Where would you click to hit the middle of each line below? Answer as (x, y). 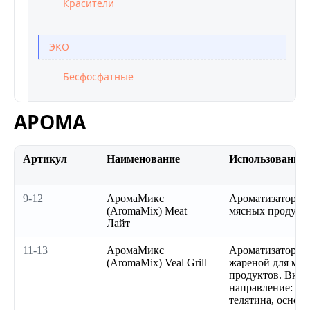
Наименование (143, 159)
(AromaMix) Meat (147, 211)
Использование (267, 159)
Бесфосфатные (98, 76)
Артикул (45, 159)
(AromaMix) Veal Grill (157, 263)
